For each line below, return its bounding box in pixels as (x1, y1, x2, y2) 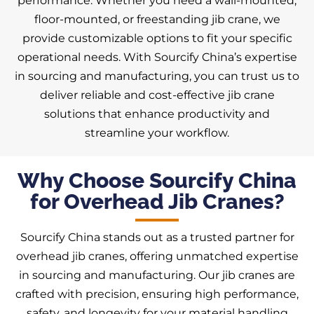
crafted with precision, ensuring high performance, (15, 287, 299, 301)
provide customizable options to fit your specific (22, 32, 292, 46)
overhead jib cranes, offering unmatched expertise (15, 250, 299, 264)
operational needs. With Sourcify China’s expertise (17, 50, 297, 64)
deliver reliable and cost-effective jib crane (39, 88, 275, 102)
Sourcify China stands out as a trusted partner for (20, 231, 294, 245)
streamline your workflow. (85, 126, 229, 140)
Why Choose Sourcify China (18, 168, 296, 193)
